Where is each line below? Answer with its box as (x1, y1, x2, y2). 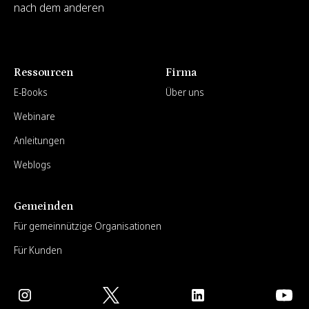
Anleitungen (14, 134, 65, 148)
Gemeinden (14, 200, 73, 213)
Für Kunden (14, 243, 62, 257)
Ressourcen (14, 66, 73, 79)
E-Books (14, 86, 48, 99)
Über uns (166, 86, 204, 99)
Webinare (14, 110, 55, 123)
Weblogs (14, 158, 51, 172)
